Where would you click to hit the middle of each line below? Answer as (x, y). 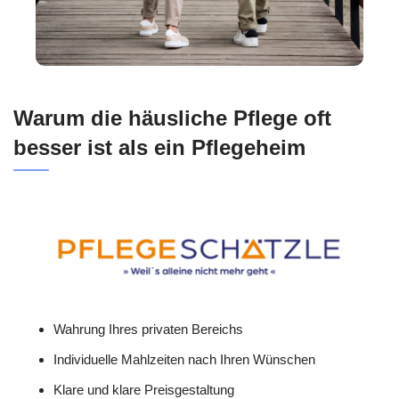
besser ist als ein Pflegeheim (159, 147)
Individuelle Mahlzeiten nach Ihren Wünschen (184, 359)
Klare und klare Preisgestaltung (144, 389)
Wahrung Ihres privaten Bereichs (148, 329)
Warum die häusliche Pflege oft (172, 118)
